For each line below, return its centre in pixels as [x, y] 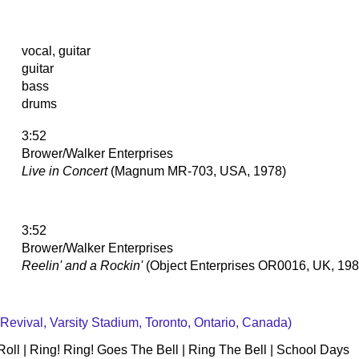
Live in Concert [65, 171]
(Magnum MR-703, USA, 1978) [197, 171]
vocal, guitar [56, 50]
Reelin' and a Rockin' [82, 265]
